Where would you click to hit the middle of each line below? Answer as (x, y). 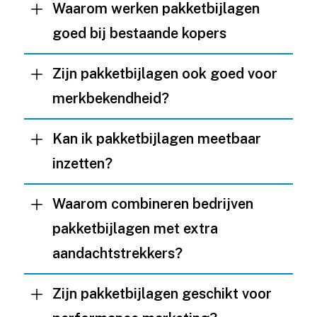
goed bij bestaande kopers (139, 33)
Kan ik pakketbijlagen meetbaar (156, 139)
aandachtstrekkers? (117, 253)
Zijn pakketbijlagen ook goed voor (165, 74)
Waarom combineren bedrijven (152, 204)
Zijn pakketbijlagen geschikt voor (162, 294)
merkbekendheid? (110, 98)
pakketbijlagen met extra (135, 229)
